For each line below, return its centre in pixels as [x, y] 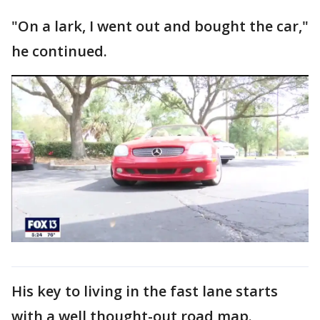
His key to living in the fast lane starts [145, 291]
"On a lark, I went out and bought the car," [160, 26]
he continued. [59, 51]
